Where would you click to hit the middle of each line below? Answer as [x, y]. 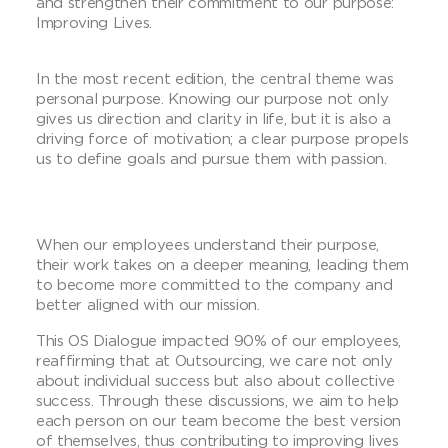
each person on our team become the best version [218, 419]
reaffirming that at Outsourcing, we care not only [214, 359]
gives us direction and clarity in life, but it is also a [214, 117]
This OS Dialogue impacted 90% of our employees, [218, 339]
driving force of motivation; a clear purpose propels [222, 137]
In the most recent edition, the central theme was [215, 77]
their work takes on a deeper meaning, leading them [222, 263]
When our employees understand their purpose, [207, 243]
